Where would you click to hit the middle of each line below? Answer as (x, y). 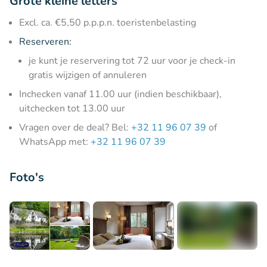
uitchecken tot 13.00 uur (72, 108)
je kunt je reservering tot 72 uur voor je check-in (132, 60)
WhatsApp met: (55, 142)
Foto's (27, 177)
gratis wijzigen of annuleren (88, 75)
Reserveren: (45, 41)
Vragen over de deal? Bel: (75, 127)
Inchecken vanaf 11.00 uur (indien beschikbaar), (120, 94)
